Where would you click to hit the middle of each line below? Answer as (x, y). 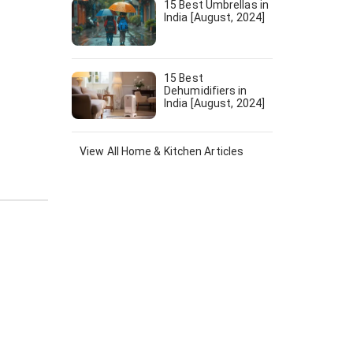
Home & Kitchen (162, 151)
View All (100, 151)
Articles (223, 151)
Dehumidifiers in (206, 91)
